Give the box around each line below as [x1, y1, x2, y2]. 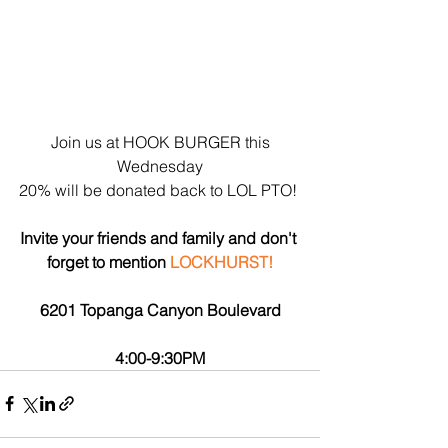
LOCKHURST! [170, 251, 273, 272]
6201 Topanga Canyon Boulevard [39, 299, 281, 320]
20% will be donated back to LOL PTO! [19, 179, 301, 200]
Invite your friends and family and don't [20, 227, 300, 248]
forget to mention [47, 251, 170, 272]
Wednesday [117, 155, 203, 176]
